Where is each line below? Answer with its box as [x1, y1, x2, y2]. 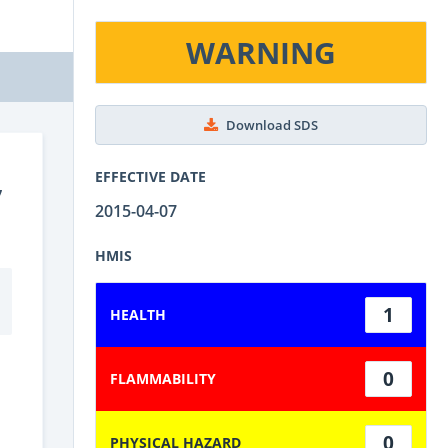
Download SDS [226, 116, 318, 134]
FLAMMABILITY [110, 368, 216, 388]
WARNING [186, 32, 336, 73]
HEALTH [110, 304, 166, 324]
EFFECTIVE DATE [95, 166, 206, 186]
